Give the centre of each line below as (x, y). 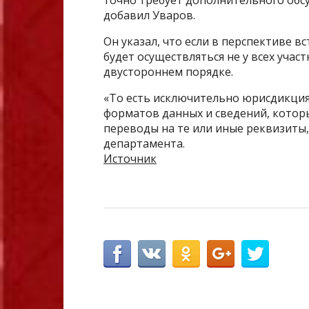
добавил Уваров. (149, 16)
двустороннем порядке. (168, 72)
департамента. (144, 144)
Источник (130, 159)
